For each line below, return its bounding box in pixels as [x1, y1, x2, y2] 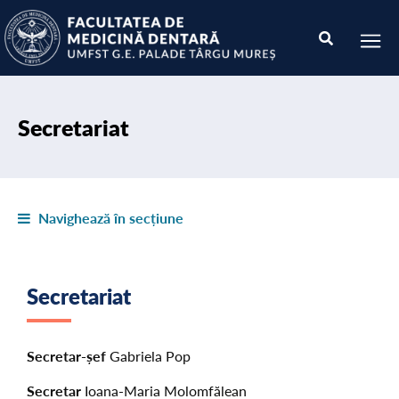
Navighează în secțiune [37, 208, 183, 228]
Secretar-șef [27, 346, 106, 367]
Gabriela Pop [106, 346, 191, 367]
